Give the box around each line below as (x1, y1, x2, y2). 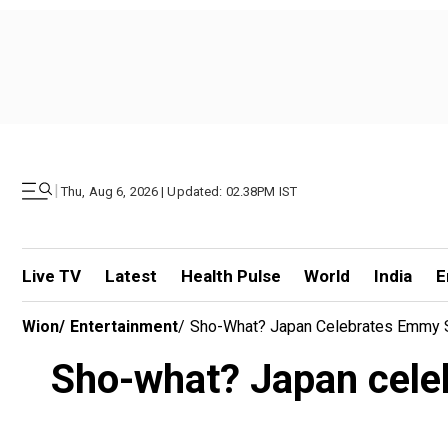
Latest (104, 266, 157, 286)
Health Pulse (180, 266, 281, 286)
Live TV (22, 266, 81, 286)
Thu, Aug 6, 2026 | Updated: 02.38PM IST (61, 183, 298, 199)
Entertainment (70, 317, 178, 336)
